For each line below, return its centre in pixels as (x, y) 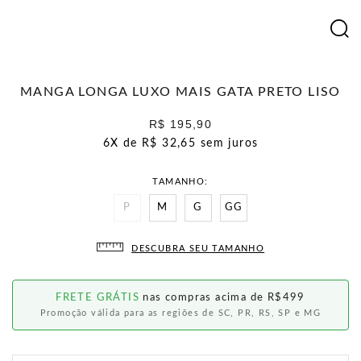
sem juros (229, 143)
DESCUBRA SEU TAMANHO (198, 249)
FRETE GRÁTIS (98, 298)
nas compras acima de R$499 (222, 298)
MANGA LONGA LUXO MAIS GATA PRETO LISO (180, 92)
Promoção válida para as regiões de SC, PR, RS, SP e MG (180, 313)
